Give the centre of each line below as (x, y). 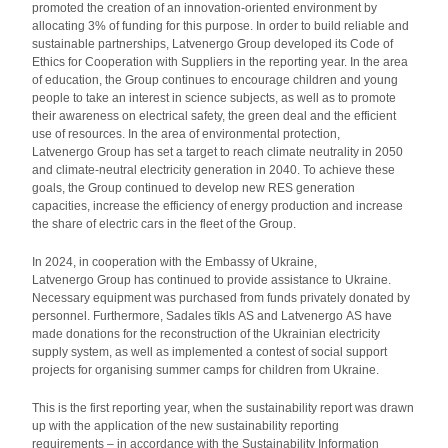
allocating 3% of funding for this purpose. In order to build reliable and (221, 26)
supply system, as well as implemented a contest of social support (210, 352)
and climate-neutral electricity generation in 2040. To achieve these (214, 170)
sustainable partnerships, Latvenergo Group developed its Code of (213, 44)
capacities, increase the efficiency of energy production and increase (218, 206)
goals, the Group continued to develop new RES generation (194, 188)
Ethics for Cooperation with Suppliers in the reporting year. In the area (220, 62)
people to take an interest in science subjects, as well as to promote (214, 98)
